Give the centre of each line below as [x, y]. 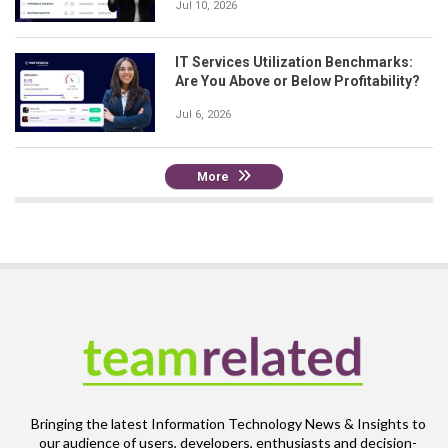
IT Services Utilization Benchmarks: [294, 62]
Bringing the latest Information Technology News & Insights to [228, 423]
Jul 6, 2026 [203, 115]
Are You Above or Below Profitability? [297, 81]
